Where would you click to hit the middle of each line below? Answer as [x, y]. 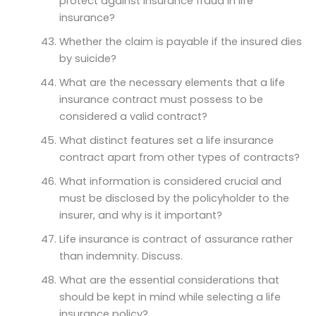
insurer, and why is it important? [140, 215]
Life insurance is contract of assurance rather [176, 239]
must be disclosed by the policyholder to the [174, 198]
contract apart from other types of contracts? [179, 157]
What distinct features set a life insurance [166, 140]
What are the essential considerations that [169, 280]
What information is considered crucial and [170, 181]
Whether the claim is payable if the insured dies [180, 41]
